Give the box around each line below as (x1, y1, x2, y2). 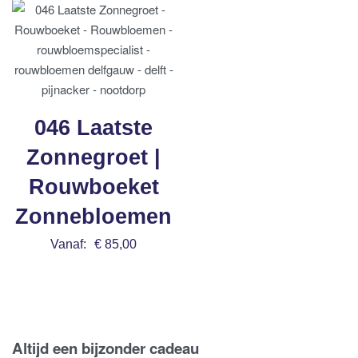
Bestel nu (66, 261, 121, 276)
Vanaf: (50, 237, 86, 252)
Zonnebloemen (15, 205, 172, 229)
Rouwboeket (28, 175, 159, 200)
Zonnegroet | (26, 145, 161, 170)
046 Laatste (34, 116, 153, 141)
